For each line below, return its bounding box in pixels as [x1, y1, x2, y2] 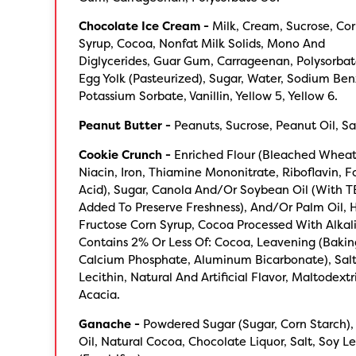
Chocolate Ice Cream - [79, 18, 210, 35]
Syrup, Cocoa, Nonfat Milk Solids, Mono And [79, 36, 326, 52]
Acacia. [79, 286, 121, 303]
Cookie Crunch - [79, 146, 172, 163]
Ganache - [79, 315, 141, 332]
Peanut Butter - [79, 118, 172, 134]
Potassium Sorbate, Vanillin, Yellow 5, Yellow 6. [79, 88, 339, 105]
